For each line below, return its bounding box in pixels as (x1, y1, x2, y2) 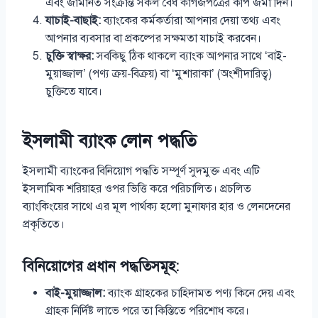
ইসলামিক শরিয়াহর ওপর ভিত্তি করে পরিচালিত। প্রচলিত (23, 182, 251, 197)
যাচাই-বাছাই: (45, 13, 101, 28)
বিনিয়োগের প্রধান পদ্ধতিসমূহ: (23, 258, 179, 276)
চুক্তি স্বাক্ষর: (45, 49, 94, 64)
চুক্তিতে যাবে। (45, 84, 102, 99)
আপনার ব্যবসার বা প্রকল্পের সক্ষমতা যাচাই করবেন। (45, 31, 261, 46)
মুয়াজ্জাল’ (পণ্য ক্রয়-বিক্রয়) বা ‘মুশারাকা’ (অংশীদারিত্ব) (45, 67, 272, 82)
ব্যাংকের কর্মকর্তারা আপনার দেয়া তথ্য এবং (101, 13, 280, 28)
